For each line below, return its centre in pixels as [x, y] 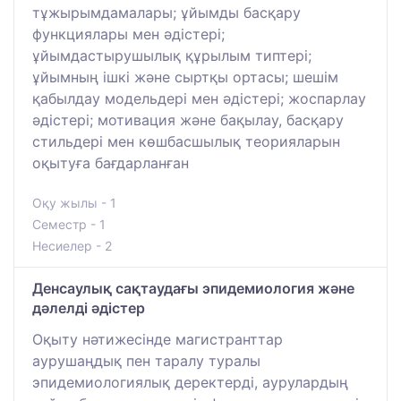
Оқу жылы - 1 [74, 203]
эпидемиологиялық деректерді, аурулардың [190, 383]
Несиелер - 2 [72, 246]
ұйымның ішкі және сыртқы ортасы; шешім [185, 77]
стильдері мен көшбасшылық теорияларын [186, 142]
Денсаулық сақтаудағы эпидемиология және [193, 289]
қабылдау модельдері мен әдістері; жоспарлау [199, 99]
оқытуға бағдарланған [111, 163]
